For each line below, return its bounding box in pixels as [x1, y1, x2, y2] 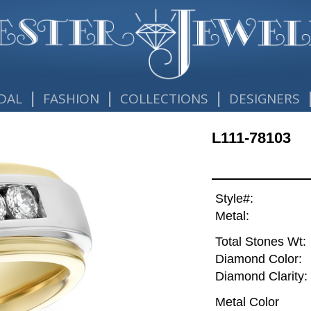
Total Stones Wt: [215, 235, 306, 249]
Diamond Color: [215, 252, 302, 267]
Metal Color [215, 294, 279, 309]
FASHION [42, 90, 99, 108]
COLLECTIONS [120, 90, 209, 108]
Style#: [215, 192, 253, 206]
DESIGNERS [229, 90, 301, 108]
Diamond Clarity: [215, 269, 308, 284]
